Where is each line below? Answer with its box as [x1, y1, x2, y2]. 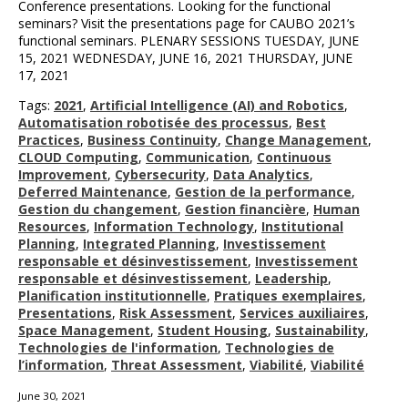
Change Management [225, 131, 368, 149]
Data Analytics [213, 166, 310, 184]
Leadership [255, 270, 328, 288]
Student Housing [158, 321, 268, 340]
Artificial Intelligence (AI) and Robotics [90, 97, 344, 115]
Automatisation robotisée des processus [18, 114, 289, 132]
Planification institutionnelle [18, 287, 207, 305]
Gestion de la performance [175, 183, 352, 201]
